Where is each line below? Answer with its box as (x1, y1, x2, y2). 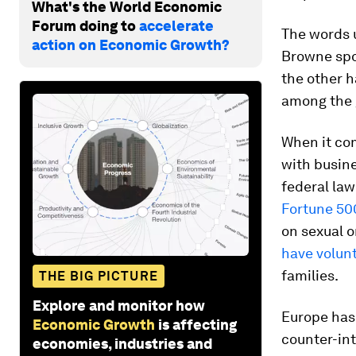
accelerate (139, 17, 214, 34)
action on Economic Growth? (32, 36, 230, 53)
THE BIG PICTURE (39, 268, 158, 284)
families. (281, 267, 339, 284)
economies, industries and (33, 335, 212, 352)
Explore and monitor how (33, 296, 205, 314)
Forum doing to (32, 17, 139, 34)
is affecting (158, 315, 237, 333)
